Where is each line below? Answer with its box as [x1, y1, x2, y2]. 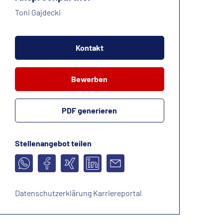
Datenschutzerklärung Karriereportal [15, 188, 142, 198]
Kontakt [75, 43, 104, 53]
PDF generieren [62, 106, 117, 115]
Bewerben [71, 74, 108, 84]
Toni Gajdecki [15, 7, 61, 17]
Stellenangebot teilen [15, 138, 92, 148]
